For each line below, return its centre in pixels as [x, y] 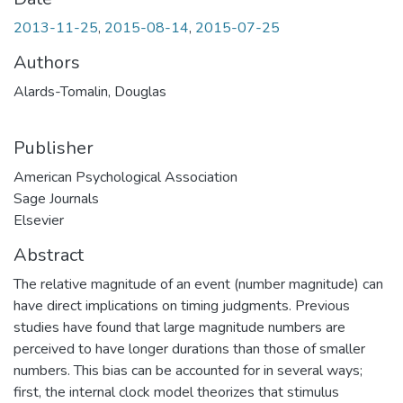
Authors [47, 63]
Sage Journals [56, 199]
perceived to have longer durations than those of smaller [189, 349]
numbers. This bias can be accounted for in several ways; [188, 371]
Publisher [54, 148]
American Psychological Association [125, 177]
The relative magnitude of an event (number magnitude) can [198, 284]
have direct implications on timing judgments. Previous [182, 306]
